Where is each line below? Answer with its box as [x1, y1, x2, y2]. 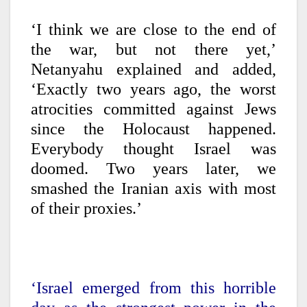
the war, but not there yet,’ [31, 40, 276, 59]
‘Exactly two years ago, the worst [31, 80, 276, 99]
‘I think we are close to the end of [31, 21, 276, 39]
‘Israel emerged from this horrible [31, 279, 276, 297]
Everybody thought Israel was [31, 140, 276, 158]
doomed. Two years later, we [31, 160, 276, 178]
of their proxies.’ [31, 199, 142, 218]
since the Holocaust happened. [31, 120, 276, 138]
